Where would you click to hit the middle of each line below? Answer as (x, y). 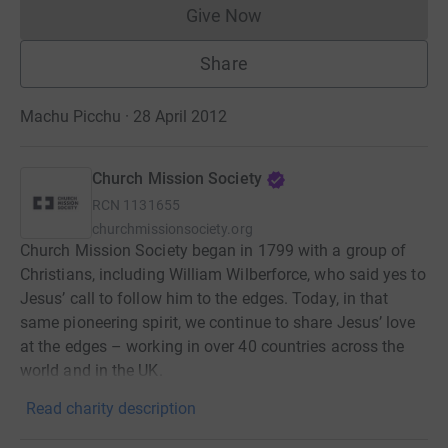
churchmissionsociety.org (172, 229)
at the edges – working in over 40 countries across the (212, 346)
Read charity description (111, 408)
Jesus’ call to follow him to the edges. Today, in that (204, 298)
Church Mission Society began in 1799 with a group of (213, 250)
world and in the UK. (91, 370)
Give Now (224, 15)
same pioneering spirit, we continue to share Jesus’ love (218, 322)
